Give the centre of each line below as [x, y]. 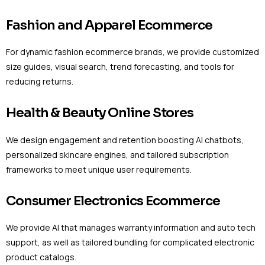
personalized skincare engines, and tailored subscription [117, 154]
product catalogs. [43, 257]
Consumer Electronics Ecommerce [113, 201]
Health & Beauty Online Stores [100, 113]
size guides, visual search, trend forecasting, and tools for [120, 67]
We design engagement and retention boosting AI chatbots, [125, 140]
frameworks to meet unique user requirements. [100, 169]
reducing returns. [41, 82]
